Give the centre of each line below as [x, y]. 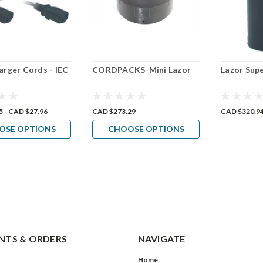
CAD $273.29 [114, 111]
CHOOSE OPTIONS [146, 129]
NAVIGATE [161, 238]
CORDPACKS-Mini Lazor [142, 69]
